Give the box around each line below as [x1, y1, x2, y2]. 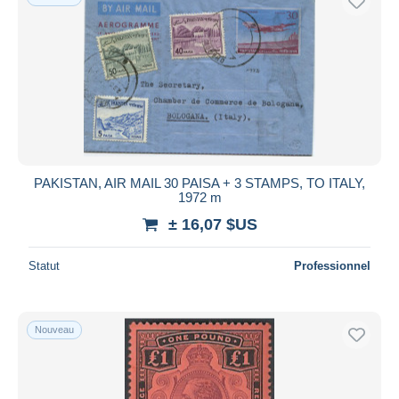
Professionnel [294, 258, 370, 273]
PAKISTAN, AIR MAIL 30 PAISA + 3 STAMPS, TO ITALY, [34, 175, 365, 191]
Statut [28, 258, 60, 273]
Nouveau [35, 323, 74, 335]
